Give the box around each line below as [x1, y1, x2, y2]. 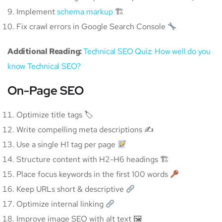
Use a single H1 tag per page [16, 139, 117, 150]
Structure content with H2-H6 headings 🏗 [16, 154, 169, 165]
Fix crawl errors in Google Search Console [16, 21, 167, 32]
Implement [16, 6, 57, 17]
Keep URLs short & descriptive [16, 184, 126, 195]
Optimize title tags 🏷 [16, 110, 93, 120]
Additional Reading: [7, 46, 83, 57]
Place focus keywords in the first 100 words [16, 169, 170, 180]
